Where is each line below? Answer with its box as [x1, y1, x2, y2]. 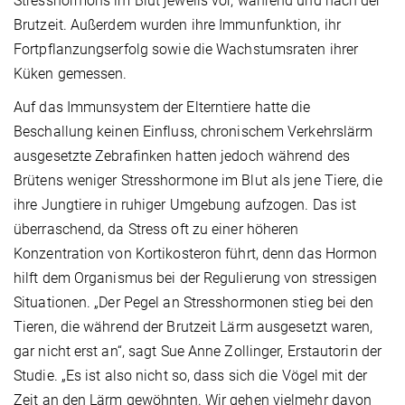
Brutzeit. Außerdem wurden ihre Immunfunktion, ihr [14, 16, 341, 34]
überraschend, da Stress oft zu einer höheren [14, 221, 299, 239]
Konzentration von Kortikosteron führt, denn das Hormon [14, 245, 378, 263]
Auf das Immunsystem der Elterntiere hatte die [14, 99, 311, 117]
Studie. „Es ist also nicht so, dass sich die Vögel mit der [14, 367, 367, 385]
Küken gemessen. [14, 65, 127, 83]
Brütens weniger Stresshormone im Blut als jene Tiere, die [14, 172, 382, 190]
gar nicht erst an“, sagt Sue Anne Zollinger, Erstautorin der [14, 343, 382, 361]
